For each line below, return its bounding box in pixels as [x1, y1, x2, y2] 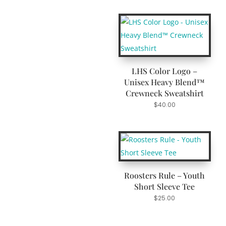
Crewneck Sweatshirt [125, 88, 204, 99]
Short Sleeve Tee [134, 181, 195, 192]
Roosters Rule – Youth [124, 170, 205, 181]
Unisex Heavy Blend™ [124, 77, 205, 88]
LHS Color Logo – [132, 66, 198, 77]
